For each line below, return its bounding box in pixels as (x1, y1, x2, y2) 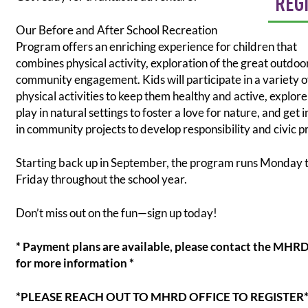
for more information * (16, 255, 135, 270)
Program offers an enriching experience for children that (16, 38, 298, 54)
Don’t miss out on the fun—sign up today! (16, 205, 218, 220)
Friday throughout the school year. (16, 171, 188, 186)
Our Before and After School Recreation (16, 22, 218, 37)
